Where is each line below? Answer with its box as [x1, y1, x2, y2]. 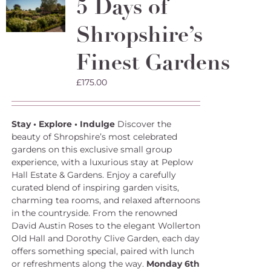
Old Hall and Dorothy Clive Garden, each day [11, 233, 200, 244]
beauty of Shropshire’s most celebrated [11, 131, 177, 142]
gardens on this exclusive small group [11, 144, 172, 155]
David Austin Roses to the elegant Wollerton [11, 220, 200, 231]
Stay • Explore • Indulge [11, 119, 115, 129]
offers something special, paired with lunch [11, 246, 194, 256]
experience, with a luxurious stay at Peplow [11, 157, 193, 168]
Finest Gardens [76, 48, 230, 76]
